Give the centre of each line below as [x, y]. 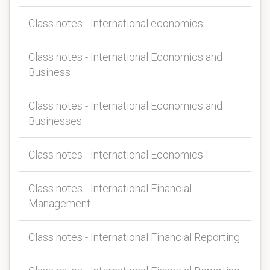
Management [59, 203]
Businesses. [56, 121]
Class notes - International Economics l [118, 155]
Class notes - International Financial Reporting [134, 237]
